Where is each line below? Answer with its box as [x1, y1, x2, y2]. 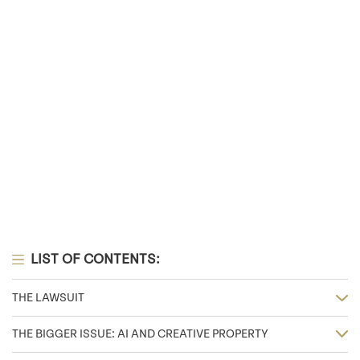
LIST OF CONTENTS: [30, 251, 160, 268]
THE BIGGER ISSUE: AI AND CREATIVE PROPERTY [12, 327, 268, 342]
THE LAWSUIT [12, 290, 84, 305]
